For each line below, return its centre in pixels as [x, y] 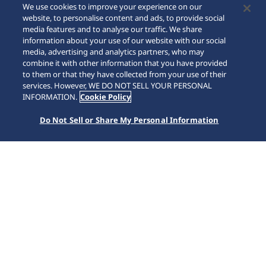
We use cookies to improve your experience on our [113, 7]
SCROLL [133, 84]
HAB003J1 [134, 153]
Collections [57, 153]
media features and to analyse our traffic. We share [113, 29]
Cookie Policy [106, 97]
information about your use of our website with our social [124, 40]
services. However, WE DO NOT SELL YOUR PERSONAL [118, 85]
